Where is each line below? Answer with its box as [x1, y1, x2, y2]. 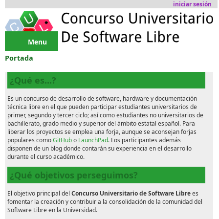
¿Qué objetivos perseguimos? [10, 169, 138, 181]
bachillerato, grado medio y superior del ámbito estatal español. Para [7, 119, 195, 128]
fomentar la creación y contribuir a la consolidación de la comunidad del [7, 197, 202, 206]
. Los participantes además [108, 136, 181, 144]
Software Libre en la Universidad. [7, 206, 97, 214]
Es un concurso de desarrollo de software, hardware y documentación [7, 94, 197, 103]
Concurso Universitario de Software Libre [71, 189, 191, 197]
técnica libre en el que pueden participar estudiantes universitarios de [7, 103, 197, 111]
